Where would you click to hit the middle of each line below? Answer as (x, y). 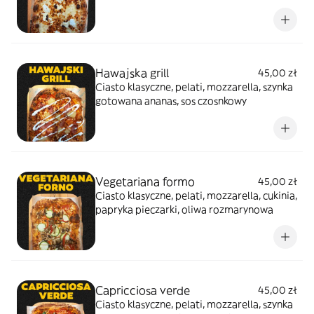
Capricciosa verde (143, 290)
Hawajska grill (132, 73)
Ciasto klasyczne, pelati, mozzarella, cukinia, (196, 196)
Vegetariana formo (145, 182)
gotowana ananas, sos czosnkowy (171, 101)
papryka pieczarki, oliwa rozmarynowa (184, 210)
